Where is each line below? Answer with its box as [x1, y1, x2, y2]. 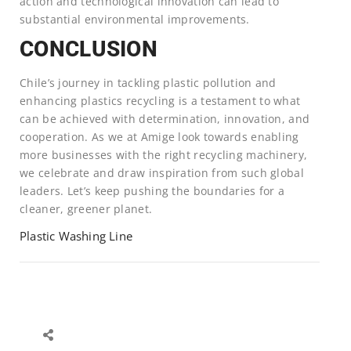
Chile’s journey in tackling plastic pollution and [20, 74, 277, 90]
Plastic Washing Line [20, 227, 132, 244]
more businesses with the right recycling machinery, [20, 147, 308, 162]
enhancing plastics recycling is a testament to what [20, 92, 301, 108]
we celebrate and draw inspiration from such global [20, 165, 304, 180]
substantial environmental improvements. [20, 11, 250, 27]
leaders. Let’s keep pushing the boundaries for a [20, 183, 285, 198]
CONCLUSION [20, 35, 157, 62]
